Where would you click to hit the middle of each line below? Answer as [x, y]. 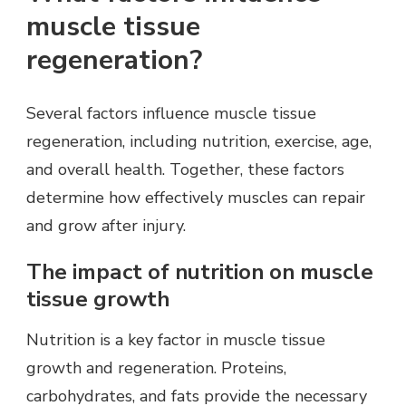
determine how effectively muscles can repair [196, 197]
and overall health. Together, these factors [185, 169]
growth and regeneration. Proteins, [156, 368]
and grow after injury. [106, 225]
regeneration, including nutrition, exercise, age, [199, 141]
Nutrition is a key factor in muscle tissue [176, 340]
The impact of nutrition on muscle [200, 271]
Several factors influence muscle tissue [171, 113]
